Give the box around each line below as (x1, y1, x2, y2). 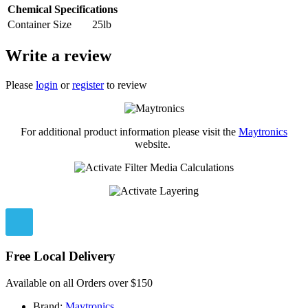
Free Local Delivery (5, 248, 115, 263)
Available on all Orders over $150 (5, 276, 153, 289)
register (72, 79, 104, 91)
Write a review (5, 47, 111, 65)
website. (135, 138, 173, 151)
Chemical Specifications (8, 3, 118, 16)
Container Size (8, 19, 71, 31)
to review (104, 79, 147, 91)
